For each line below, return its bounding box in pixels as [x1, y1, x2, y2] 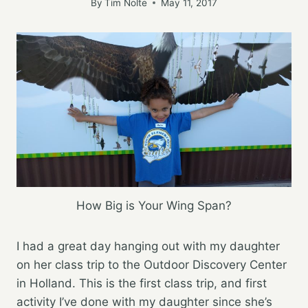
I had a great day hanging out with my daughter [16, 239, 280, 253]
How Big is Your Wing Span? [76, 198, 232, 212]
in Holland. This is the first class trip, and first [16, 276, 267, 290]
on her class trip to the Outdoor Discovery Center [16, 257, 287, 272]
